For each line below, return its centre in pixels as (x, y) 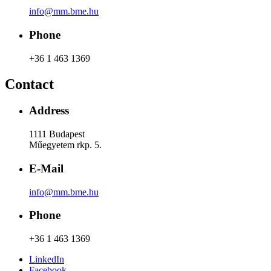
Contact (29, 84)
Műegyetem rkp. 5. (65, 145)
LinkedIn (47, 260)
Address (49, 111)
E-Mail (46, 168)
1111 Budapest (57, 134)
